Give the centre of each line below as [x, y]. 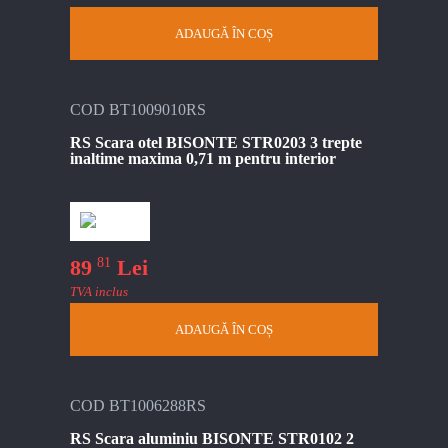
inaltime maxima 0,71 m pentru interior [203, 159]
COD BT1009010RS [138, 110]
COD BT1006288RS [138, 405]
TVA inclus [99, 291]
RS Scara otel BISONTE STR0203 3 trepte [216, 143]
